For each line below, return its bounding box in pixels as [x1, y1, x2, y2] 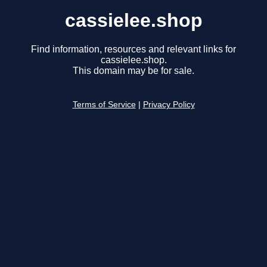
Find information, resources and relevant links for [31, 44, 236, 55]
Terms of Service [72, 100, 136, 110]
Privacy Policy [142, 100, 195, 110]
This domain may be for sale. [73, 66, 194, 76]
